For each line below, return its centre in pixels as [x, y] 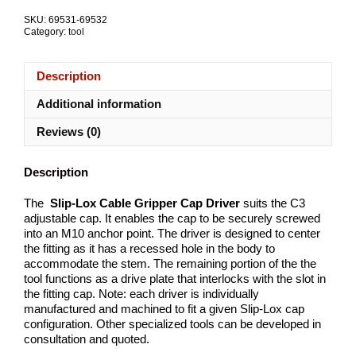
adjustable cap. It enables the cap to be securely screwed [172, 218]
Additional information [99, 104]
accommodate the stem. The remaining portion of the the [170, 263]
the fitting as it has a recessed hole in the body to [149, 248]
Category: [46, 31]
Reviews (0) [69, 132]
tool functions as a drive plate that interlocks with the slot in [175, 278]
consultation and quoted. [87, 339]
